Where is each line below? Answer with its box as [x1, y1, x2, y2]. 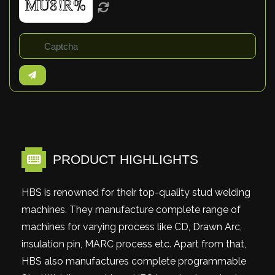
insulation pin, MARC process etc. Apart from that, [21, 238, 246, 250]
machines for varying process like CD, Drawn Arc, [21, 221, 242, 233]
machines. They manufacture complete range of [21, 204, 241, 215]
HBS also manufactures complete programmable [21, 255, 246, 267]
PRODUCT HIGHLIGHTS [49, 152, 198, 166]
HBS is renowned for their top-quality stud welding [21, 187, 250, 198]
